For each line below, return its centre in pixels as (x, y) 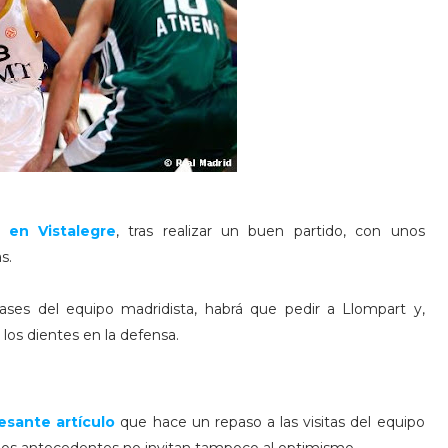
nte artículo (70, 422)
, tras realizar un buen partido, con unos (270, 231)
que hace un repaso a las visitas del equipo (270, 422)
